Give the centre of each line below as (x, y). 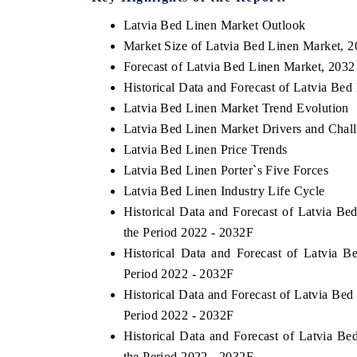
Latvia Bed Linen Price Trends (205, 149)
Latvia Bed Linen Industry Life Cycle (224, 190)
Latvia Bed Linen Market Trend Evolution (236, 108)
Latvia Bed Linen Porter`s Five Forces (226, 170)
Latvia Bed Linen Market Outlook (214, 25)
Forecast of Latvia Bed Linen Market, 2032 (239, 66)
